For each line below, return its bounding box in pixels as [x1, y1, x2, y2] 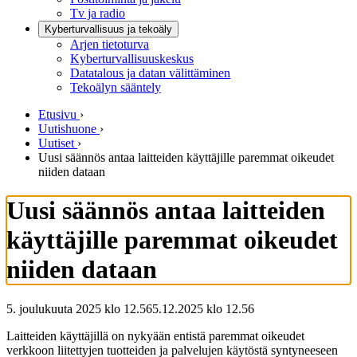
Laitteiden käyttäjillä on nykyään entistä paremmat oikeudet [6, 328, 304, 343]
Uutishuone [38, 122, 96, 135]
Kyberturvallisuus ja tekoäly [45, 23, 172, 35]
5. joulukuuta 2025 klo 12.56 [6, 301, 152, 316]
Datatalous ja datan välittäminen [70, 66, 230, 80]
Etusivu [38, 108, 76, 121]
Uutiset [38, 136, 74, 150]
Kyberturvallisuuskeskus [70, 52, 194, 65]
